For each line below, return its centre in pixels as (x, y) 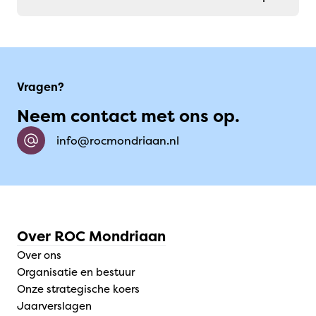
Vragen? (41, 86)
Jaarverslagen (54, 305)
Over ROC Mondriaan (91, 236)
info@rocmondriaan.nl (118, 140)
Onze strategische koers (78, 288)
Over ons (39, 255)
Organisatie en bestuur (76, 272)
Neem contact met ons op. (128, 116)
